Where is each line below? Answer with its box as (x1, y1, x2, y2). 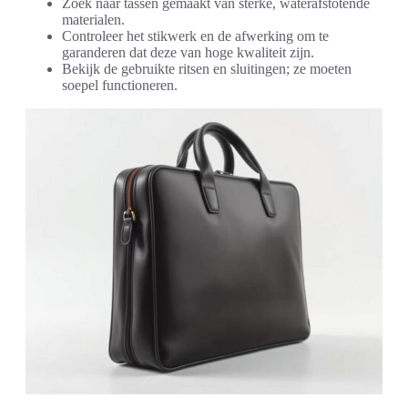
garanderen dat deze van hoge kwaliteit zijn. (62, 45, 314, 61)
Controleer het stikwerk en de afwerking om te (62, 28, 329, 45)
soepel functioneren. (62, 77, 178, 94)
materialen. (62, 12, 125, 28)
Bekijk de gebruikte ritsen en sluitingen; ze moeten (62, 61, 352, 77)
